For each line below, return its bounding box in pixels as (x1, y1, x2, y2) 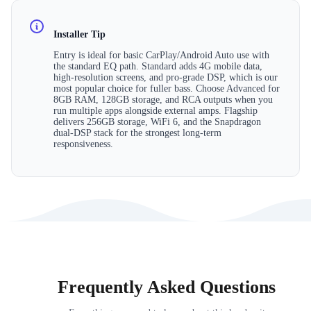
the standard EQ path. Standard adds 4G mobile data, (53, 61, 262, 72)
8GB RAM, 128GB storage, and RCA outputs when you (53, 94, 273, 106)
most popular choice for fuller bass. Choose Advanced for (53, 83, 280, 94)
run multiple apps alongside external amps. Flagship (53, 106, 258, 117)
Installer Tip (53, 29, 106, 40)
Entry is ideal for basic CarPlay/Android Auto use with (53, 50, 269, 61)
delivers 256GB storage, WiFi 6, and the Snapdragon (53, 117, 261, 128)
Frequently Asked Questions (58, 277, 276, 298)
